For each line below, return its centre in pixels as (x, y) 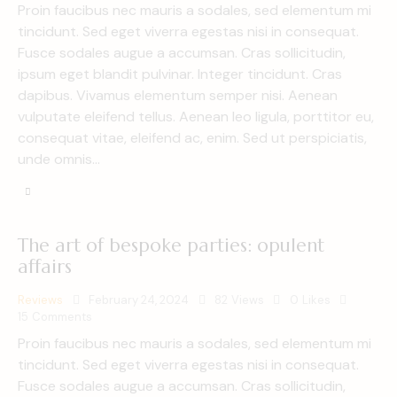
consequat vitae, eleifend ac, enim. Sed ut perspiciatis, (192, 137)
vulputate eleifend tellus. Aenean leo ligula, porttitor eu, (196, 116)
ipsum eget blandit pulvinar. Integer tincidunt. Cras (180, 74)
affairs (45, 266)
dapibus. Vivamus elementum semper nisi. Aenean (178, 95)
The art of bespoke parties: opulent (171, 245)
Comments (62, 316)
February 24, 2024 (139, 300)
